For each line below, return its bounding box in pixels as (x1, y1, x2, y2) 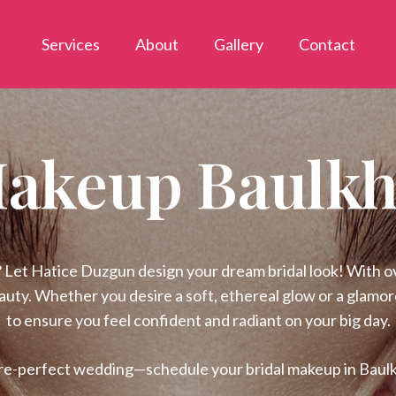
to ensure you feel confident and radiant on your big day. (5, 310, 391, 331)
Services (41, 34, 100, 54)
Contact (298, 34, 355, 54)
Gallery (213, 34, 263, 54)
